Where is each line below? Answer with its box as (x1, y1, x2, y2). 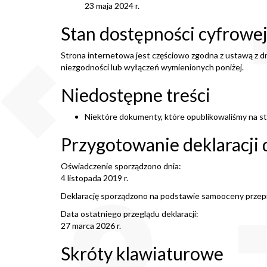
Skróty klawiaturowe (61, 243, 223, 264)
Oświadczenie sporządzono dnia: (61, 161, 181, 171)
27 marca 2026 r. (61, 221, 121, 231)
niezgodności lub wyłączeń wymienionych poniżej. (61, 62, 244, 72)
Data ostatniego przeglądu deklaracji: (61, 209, 198, 219)
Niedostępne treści (61, 84, 210, 105)
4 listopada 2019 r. (61, 173, 128, 183)
